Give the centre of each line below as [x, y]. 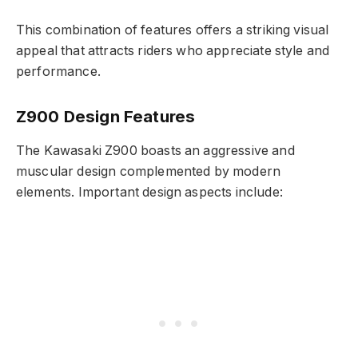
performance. [58, 72]
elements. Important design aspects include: [149, 193]
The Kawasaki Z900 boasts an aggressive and [155, 151]
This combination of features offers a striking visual [173, 30]
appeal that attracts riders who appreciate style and [173, 51]
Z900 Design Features [106, 117]
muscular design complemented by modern [149, 172]
